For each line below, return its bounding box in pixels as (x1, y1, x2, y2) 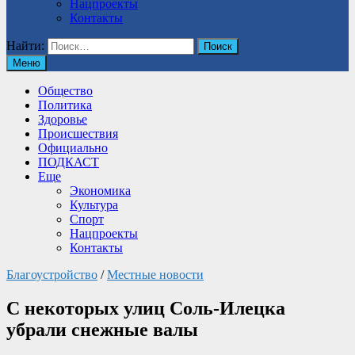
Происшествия (38, 127, 118, 140)
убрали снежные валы (6, 319, 198, 340)
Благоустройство (6, 268, 97, 281)
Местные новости (107, 268, 204, 281)
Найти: (6, 39, 44, 52)
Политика (38, 98, 92, 112)
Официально (38, 141, 108, 155)
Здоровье (38, 113, 87, 126)
